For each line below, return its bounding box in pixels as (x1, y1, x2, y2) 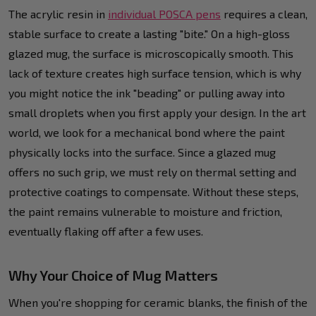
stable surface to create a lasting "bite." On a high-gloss (8, 26, 290, 40)
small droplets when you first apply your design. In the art (8, 105, 306, 119)
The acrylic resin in (8, 6, 108, 20)
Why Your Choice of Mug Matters (8, 266, 218, 284)
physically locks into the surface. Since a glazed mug (8, 145, 276, 159)
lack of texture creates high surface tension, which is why (8, 66, 301, 80)
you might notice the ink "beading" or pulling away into (8, 85, 285, 99)
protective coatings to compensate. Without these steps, (8, 184, 298, 198)
